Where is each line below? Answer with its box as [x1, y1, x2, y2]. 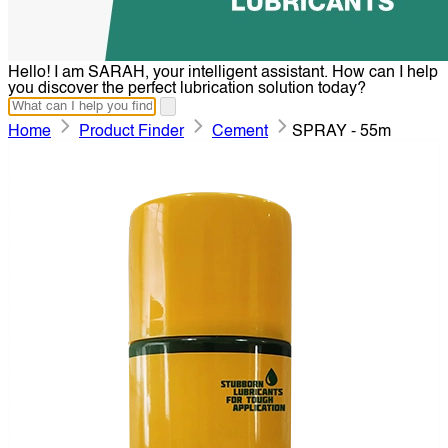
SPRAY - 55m [292, 124, 391, 141]
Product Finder [79, 124, 184, 141]
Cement [212, 124, 268, 141]
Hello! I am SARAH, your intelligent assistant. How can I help [8, 65, 438, 82]
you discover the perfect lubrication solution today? [8, 81, 366, 98]
